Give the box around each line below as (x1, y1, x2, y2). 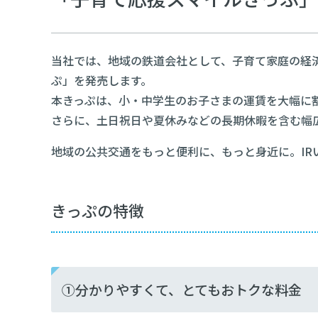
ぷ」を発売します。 (51, 72, 152, 89)
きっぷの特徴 (51, 199, 144, 221)
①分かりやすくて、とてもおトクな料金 (62, 280, 302, 299)
